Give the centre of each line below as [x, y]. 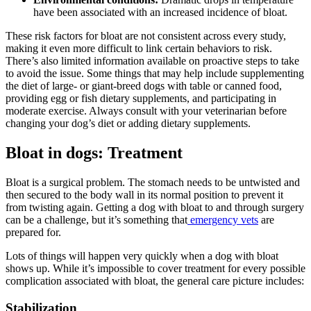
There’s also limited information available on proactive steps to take [152, 61]
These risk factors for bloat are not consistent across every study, [146, 36]
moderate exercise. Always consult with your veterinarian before [146, 111]
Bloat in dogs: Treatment [94, 153]
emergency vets [223, 220]
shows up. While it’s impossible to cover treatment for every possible [155, 269]
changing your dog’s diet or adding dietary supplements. [128, 124]
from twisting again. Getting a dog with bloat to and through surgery [155, 208]
